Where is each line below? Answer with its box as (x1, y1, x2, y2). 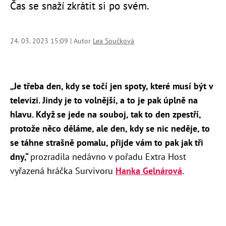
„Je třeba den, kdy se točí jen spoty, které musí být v (10, 80, 213, 92)
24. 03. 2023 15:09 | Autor (10, 36, 93, 46)
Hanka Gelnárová (116, 165, 182, 177)
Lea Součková (93, 36, 134, 46)
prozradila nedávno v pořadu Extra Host (30, 151, 186, 163)
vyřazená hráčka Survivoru (10, 165, 116, 177)
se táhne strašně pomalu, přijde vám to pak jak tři (10, 137, 203, 149)
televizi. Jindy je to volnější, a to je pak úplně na (10, 94, 198, 106)
